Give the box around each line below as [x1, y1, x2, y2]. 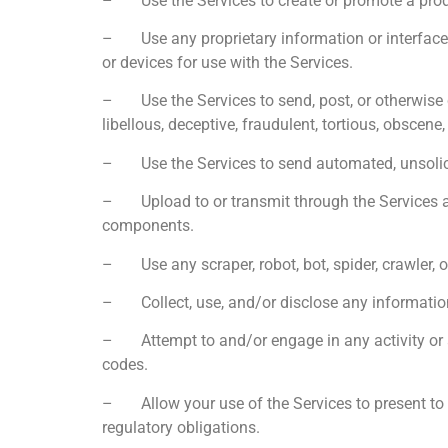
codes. [102, 355, 148, 375]
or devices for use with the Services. [102, 53, 353, 73]
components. [102, 216, 194, 236]
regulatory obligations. [102, 417, 260, 437]
